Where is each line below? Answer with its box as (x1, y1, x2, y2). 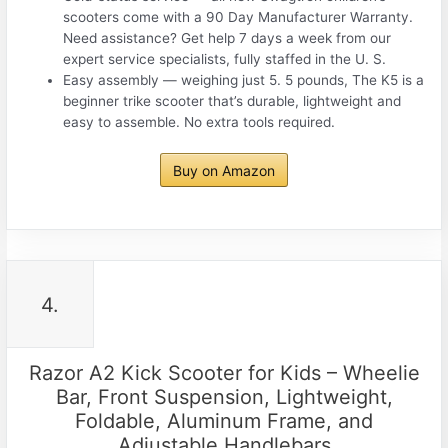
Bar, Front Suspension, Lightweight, (55, 385, 393, 410)
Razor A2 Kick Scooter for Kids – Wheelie (28, 361, 420, 386)
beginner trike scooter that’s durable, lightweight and (63, 92, 402, 109)
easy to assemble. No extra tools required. (63, 113, 336, 130)
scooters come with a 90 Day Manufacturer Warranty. (63, 8, 414, 25)
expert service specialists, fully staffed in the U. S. (63, 50, 387, 67)
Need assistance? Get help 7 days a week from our (63, 29, 392, 46)
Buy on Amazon (173, 162, 275, 180)
